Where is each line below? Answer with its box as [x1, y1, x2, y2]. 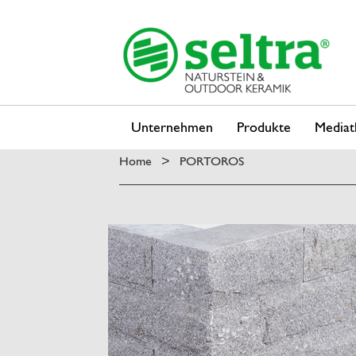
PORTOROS [180, 153, 244, 168]
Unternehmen [131, 118, 213, 135]
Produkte [237, 118, 291, 135]
